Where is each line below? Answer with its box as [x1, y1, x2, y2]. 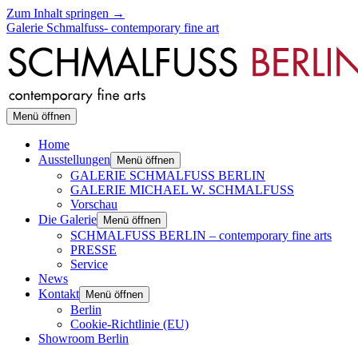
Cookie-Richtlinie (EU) [70, 317, 189, 331]
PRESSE [70, 243, 117, 257]
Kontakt [38, 287, 79, 300]
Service [70, 257, 108, 271]
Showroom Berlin [38, 332, 129, 345]
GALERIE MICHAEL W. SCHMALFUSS [70, 183, 294, 197]
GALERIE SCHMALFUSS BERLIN [70, 169, 265, 182]
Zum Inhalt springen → [6, 6, 125, 20]
